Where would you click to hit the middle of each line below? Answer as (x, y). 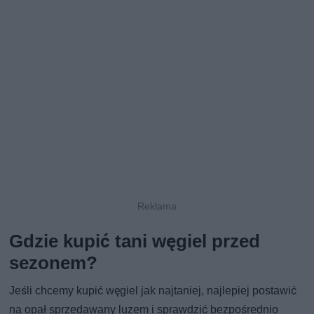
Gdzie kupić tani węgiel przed (135, 241)
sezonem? (54, 263)
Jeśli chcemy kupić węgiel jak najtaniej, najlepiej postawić (153, 291)
